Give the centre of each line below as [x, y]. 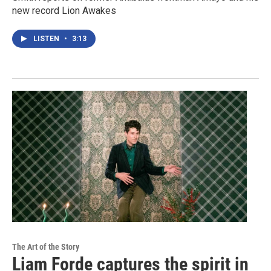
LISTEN [47, 39]
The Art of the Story [46, 247]
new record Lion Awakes [64, 11]
